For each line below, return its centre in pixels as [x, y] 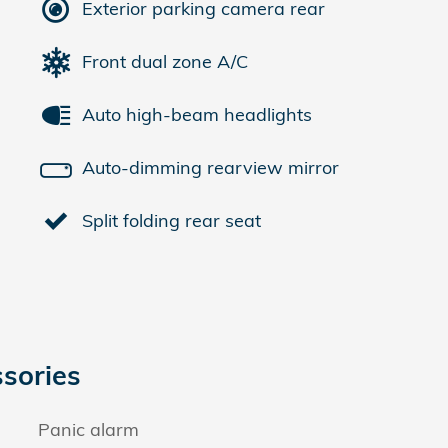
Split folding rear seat [171, 220]
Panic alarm [88, 429]
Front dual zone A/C [165, 61]
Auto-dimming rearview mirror [210, 167]
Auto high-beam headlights [197, 114]
